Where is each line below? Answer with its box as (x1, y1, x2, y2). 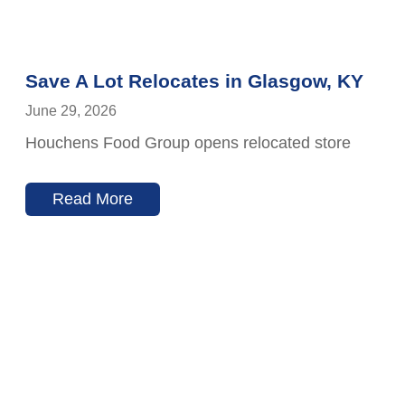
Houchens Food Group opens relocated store (25, 134, 351, 153)
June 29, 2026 (25, 103, 117, 119)
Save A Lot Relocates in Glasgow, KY (25, 71, 363, 92)
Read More (52, 190, 133, 209)
